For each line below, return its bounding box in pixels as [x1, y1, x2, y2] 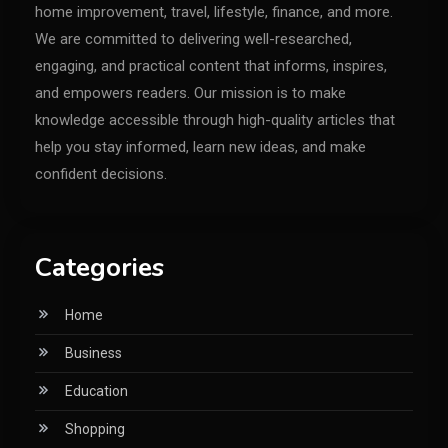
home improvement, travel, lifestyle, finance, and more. [35, 3, 393, 22]
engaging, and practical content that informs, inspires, [35, 57, 387, 76]
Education [65, 383, 128, 400]
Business [65, 345, 122, 362]
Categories [35, 250, 164, 286]
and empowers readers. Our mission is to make [35, 84, 346, 103]
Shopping [65, 421, 125, 438]
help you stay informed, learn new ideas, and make [35, 138, 366, 157]
